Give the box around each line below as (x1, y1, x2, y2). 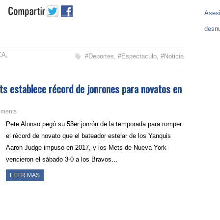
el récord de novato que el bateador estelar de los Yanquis (6, 132, 171, 140)
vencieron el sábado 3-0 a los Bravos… (6, 156, 118, 164)
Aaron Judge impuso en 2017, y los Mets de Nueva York (6, 144, 167, 152)
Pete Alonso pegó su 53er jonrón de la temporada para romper (6, 120, 182, 128)
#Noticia (160, 53, 184, 60)
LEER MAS (10, 172, 40, 179)
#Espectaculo (117, 53, 157, 60)
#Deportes (84, 53, 114, 60)
